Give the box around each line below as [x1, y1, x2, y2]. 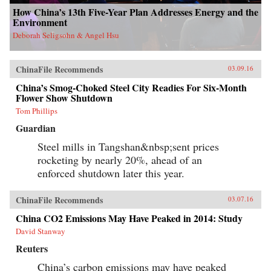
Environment [13, 15, 67, 30]
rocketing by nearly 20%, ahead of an [38, 152, 202, 168]
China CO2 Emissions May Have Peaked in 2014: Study [16, 211, 243, 226]
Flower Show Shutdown [16, 91, 113, 105]
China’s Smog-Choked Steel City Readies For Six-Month [16, 80, 247, 95]
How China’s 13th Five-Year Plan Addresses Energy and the [13, 5, 258, 19]
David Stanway [16, 226, 65, 237]
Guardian [16, 121, 56, 135]
